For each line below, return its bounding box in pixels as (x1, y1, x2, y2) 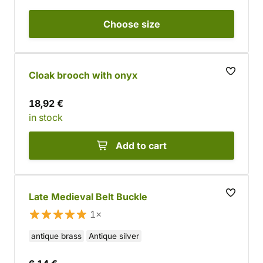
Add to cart (115, 140, 167, 151)
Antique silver (89, 231, 139, 241)
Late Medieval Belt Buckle (29, 191, 147, 203)
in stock (29, 112, 63, 123)
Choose (103, 18, 141, 30)
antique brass (31, 231, 82, 241)
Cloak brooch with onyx (29, 69, 137, 81)
